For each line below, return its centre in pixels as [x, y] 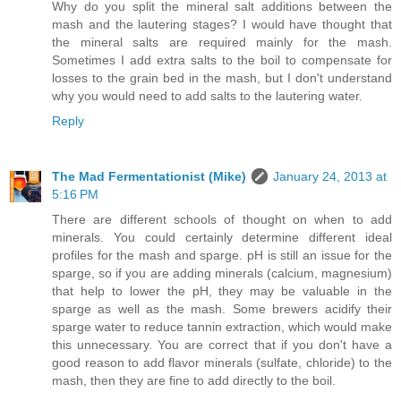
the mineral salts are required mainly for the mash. [222, 42]
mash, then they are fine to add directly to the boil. [194, 380]
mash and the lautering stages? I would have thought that [222, 24]
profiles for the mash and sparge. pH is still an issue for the [222, 255]
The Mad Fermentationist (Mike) [149, 176]
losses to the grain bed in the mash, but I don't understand [222, 77]
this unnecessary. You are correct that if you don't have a [222, 344]
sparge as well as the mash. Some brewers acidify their [222, 308]
